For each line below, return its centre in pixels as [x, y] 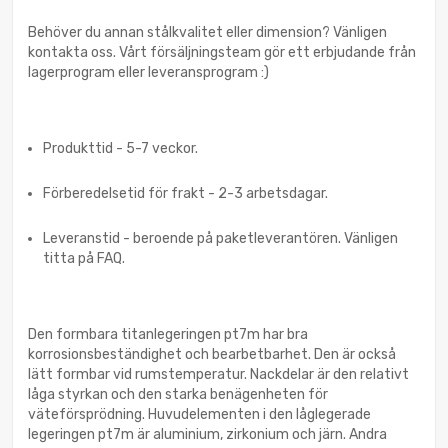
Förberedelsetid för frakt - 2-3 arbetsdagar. [185, 194]
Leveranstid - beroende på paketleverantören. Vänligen [220, 239]
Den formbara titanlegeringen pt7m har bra [168, 335]
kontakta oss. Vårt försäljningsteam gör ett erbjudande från [222, 53]
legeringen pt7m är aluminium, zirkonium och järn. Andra [207, 435]
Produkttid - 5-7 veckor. [120, 149]
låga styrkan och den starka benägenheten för [178, 395]
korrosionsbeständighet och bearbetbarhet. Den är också [212, 355]
